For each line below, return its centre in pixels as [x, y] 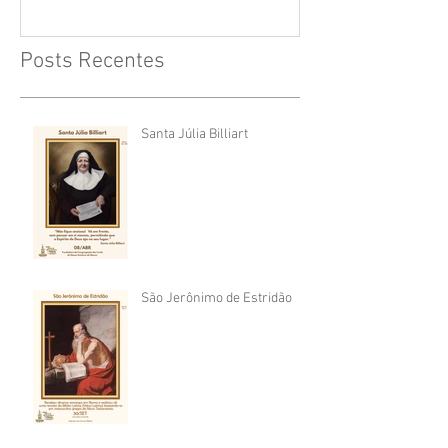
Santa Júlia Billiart [194, 134]
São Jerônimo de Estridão [216, 298]
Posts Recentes [92, 61]
